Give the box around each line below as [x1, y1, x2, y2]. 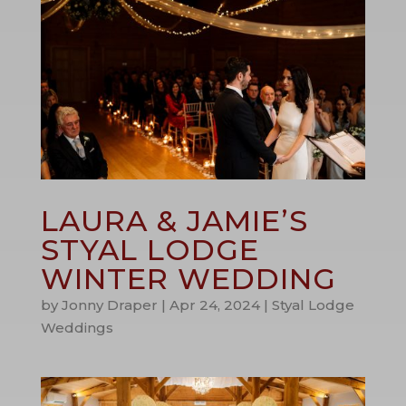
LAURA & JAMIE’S [40, 202, 308, 238]
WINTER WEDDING [40, 260, 336, 296]
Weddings [40, 318, 113, 336]
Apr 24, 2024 [169, 295, 260, 314]
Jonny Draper [61, 295, 158, 314]
